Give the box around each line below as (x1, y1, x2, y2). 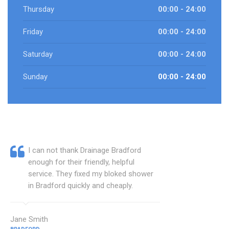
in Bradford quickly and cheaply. (28, 181, 133, 191)
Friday (23, 27, 43, 37)
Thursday (23, 5, 54, 14)
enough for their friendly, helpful (28, 157, 134, 167)
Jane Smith (10, 215, 48, 224)
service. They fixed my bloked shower (28, 169, 153, 179)
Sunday (23, 72, 48, 82)
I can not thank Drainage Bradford (28, 146, 141, 155)
